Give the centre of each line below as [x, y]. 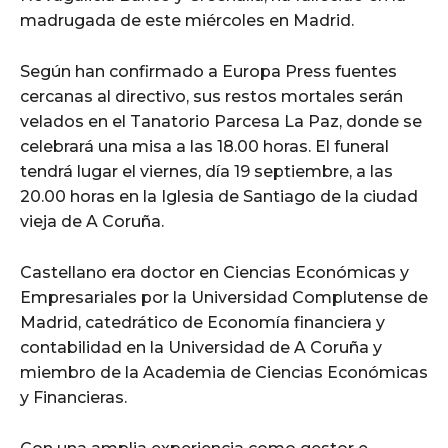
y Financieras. [73, 397]
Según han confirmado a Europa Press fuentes [208, 71]
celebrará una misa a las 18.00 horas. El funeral [204, 146]
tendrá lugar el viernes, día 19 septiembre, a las [206, 171]
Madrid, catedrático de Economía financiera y [202, 322]
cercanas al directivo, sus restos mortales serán [211, 96]
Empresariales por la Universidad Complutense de [224, 297]
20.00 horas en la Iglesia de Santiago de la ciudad [219, 196]
